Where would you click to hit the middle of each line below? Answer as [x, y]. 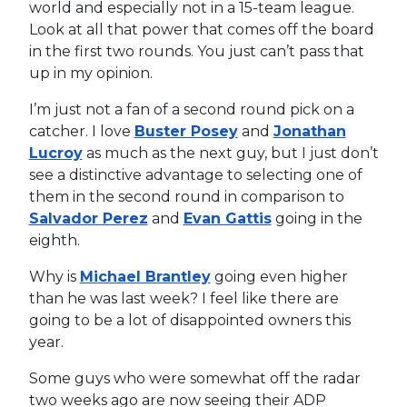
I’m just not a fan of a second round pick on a [191, 109]
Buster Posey [186, 131]
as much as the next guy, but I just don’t [230, 153]
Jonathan [309, 131]
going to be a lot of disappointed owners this [189, 320]
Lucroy [55, 153]
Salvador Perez [88, 218]
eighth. [54, 240]
